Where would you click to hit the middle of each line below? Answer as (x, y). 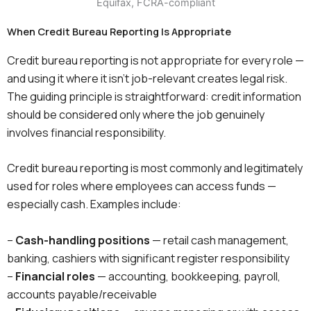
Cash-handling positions (83, 240)
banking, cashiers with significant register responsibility (148, 258)
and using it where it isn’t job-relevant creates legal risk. (147, 78)
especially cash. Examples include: (94, 204)
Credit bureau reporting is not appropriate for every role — (155, 60)
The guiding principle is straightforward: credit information (154, 96)
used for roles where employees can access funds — (142, 186)
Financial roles (55, 276)
